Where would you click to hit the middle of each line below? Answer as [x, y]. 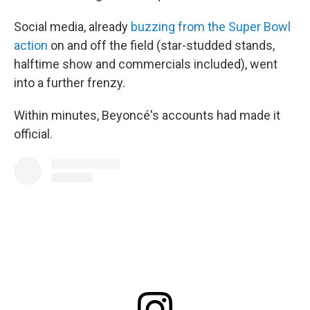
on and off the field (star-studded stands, [161, 45]
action [31, 45]
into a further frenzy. [70, 83]
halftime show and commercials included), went [146, 64]
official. [33, 134]
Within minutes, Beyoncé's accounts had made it [147, 115]
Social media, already [72, 27]
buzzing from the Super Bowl [211, 27]
